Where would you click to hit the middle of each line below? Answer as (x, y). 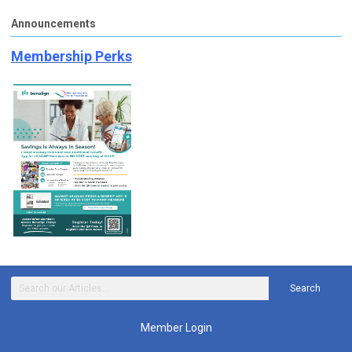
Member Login (176, 327)
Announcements (53, 23)
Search (305, 288)
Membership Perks (71, 56)
